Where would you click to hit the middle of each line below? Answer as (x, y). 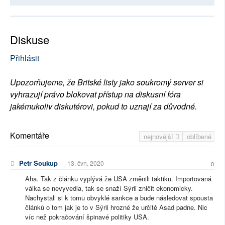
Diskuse (30, 40)
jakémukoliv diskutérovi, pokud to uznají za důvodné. (103, 106)
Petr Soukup (38, 163)
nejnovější (159, 137)
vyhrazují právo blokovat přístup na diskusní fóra (95, 94)
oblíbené (199, 137)
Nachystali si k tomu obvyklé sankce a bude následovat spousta (119, 198)
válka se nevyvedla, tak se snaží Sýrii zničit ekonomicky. (109, 188)
